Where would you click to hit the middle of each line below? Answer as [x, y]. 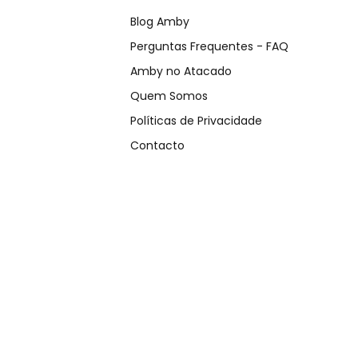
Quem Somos [169, 96]
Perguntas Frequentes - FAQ [209, 47]
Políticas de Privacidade [196, 121]
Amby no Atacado [181, 72]
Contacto [157, 146]
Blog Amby [160, 22]
